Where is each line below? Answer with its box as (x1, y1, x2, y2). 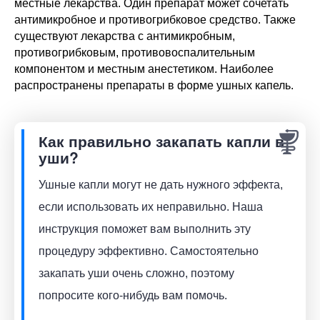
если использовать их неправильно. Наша (39, 200, 263, 213)
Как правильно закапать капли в (39, 129, 284, 151)
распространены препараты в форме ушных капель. (14, 79, 294, 91)
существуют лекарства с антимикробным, (14, 29, 235, 42)
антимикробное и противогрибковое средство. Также (14, 13, 296, 26)
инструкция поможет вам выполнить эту (39, 222, 251, 235)
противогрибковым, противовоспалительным (14, 46, 255, 59)
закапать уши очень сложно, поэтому (39, 266, 234, 279)
